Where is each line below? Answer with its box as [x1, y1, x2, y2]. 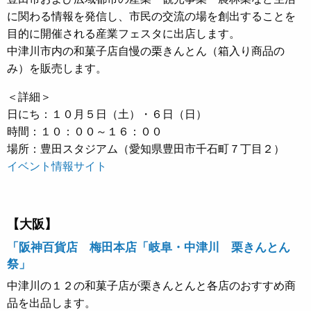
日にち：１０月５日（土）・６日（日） [7, 107, 207, 121]
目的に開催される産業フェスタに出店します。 [7, 26, 240, 40]
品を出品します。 [7, 296, 96, 310]
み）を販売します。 [7, 61, 107, 75]
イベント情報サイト [7, 159, 107, 173]
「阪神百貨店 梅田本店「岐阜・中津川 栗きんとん [7, 238, 290, 255]
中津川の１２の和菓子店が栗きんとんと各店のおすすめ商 [7, 278, 296, 292]
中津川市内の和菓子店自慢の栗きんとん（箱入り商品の [7, 44, 285, 58]
